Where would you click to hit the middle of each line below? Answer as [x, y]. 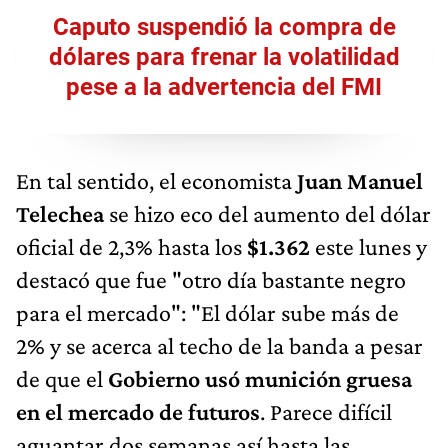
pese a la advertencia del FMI [224, 86]
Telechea [60, 213]
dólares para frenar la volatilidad [224, 56]
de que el [62, 378]
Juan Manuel [360, 180]
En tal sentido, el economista [156, 180]
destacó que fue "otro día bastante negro [211, 279]
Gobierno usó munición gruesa [260, 378]
